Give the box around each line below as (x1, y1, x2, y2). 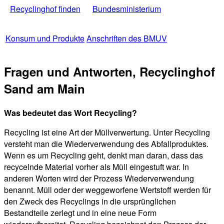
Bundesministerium (92, 2, 161, 14)
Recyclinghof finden (9, 2, 80, 14)
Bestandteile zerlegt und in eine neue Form (4, 207, 156, 219)
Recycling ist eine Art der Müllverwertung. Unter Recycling (4, 126, 210, 138)
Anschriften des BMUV (86, 32, 167, 44)
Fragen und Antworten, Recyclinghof (4, 63, 215, 80)
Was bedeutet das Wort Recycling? (4, 107, 137, 119)
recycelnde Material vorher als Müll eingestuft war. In (4, 161, 189, 173)
